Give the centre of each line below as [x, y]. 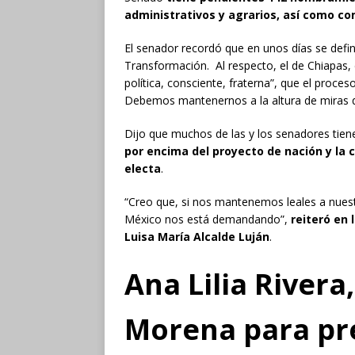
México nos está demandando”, [208, 219]
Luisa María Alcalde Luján [197, 236]
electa [143, 168]
